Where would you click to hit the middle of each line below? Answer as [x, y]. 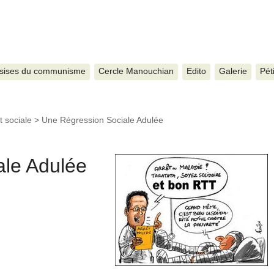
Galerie [233, 72]
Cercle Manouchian [136, 72]
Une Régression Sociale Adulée [102, 120]
